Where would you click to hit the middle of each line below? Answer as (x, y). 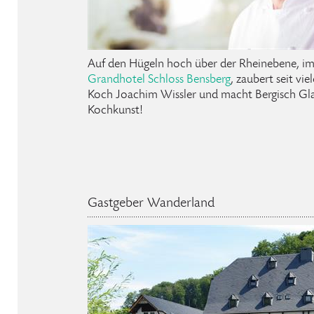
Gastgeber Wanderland (151, 204)
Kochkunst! (115, 110)
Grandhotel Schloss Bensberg (159, 80)
